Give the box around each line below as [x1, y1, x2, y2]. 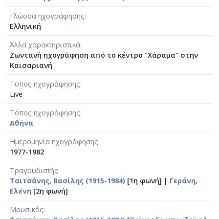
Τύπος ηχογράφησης [10, 79, 80, 88]
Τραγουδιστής [10, 165, 58, 175]
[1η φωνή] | [125, 175, 170, 185]
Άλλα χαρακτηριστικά [10, 40, 80, 49]
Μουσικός [10, 204, 44, 214]
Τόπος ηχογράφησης [10, 108, 80, 117]
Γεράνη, [170, 175, 197, 185]
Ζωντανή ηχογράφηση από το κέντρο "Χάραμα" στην [10, 50, 198, 60]
